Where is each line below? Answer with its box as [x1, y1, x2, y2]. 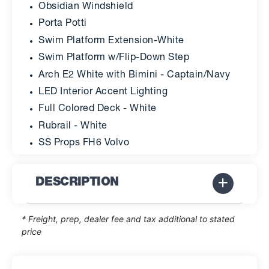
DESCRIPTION [35, 177, 119, 189]
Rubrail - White [38, 121, 107, 131]
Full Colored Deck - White [38, 104, 157, 115]
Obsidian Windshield [38, 2, 133, 12]
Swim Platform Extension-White [38, 36, 184, 46]
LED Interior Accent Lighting [38, 87, 168, 97]
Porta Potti [38, 19, 87, 29]
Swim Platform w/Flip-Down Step [38, 53, 189, 64]
